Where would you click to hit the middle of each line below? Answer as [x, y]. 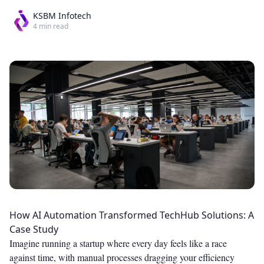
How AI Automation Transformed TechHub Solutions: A [132, 215]
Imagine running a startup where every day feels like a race [118, 243]
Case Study [34, 230]
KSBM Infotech [62, 16]
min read [53, 26]
